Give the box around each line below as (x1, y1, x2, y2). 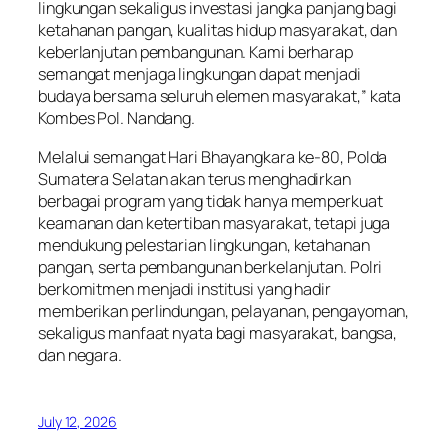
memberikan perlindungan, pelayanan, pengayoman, (38, 299, 410, 322)
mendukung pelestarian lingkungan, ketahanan (38, 233, 370, 256)
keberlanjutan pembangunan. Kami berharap (38, 41, 353, 64)
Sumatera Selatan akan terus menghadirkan (38, 167, 351, 190)
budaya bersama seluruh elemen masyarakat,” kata (38, 85, 402, 108)
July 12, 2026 (38, 411, 117, 431)
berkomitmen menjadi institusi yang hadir (38, 277, 331, 300)
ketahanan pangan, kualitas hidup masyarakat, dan (38, 19, 398, 42)
